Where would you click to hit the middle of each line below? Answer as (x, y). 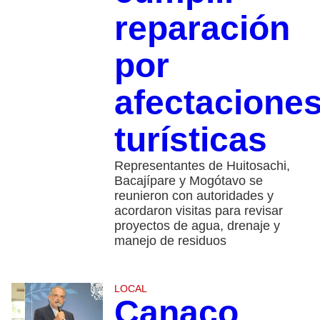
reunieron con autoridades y (194, 195)
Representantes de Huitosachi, (202, 165)
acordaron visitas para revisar (198, 210)
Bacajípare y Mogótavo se (188, 180)
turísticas (190, 139)
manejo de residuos (170, 240)
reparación (202, 28)
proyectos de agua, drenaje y (197, 225)
